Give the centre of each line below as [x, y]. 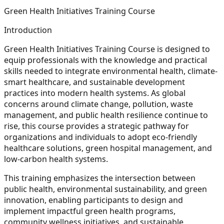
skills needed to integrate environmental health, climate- [111, 71]
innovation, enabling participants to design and [93, 200]
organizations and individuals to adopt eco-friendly [100, 137]
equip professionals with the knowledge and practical [105, 60]
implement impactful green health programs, [90, 211]
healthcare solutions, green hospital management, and [108, 148]
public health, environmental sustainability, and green [105, 189]
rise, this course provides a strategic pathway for [96, 126]
